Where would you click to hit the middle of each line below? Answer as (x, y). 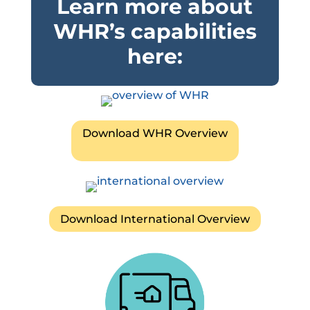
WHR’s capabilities (155, 32)
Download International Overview (155, 219)
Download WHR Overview (155, 134)
